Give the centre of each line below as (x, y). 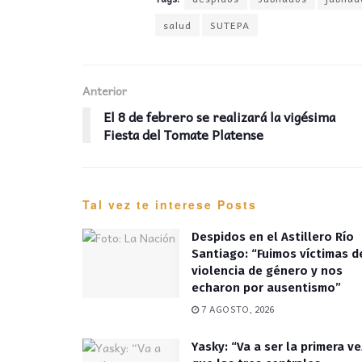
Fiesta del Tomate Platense (183, 134)
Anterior (105, 90)
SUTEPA (230, 25)
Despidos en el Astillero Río (273, 236)
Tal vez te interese (147, 204)
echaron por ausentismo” (266, 287)
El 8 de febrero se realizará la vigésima (219, 116)
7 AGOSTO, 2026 (237, 309)
